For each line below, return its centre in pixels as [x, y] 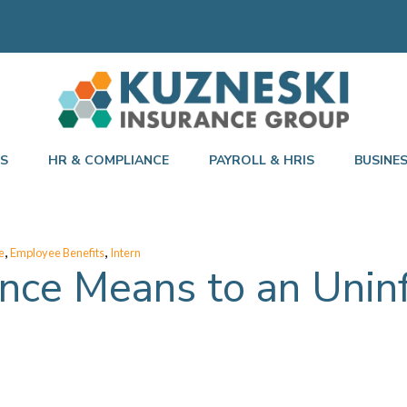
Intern [125, 253]
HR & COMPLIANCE [109, 160]
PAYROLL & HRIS [262, 160]
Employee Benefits [57, 253]
